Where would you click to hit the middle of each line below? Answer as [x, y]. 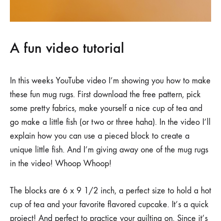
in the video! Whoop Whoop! [61, 163]
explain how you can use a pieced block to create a [100, 136]
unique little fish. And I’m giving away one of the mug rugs [109, 149]
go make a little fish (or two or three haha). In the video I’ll [110, 122]
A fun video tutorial [67, 48]
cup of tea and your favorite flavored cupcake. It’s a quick [109, 204]
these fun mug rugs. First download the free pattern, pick [105, 94]
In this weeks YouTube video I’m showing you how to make [110, 80]
